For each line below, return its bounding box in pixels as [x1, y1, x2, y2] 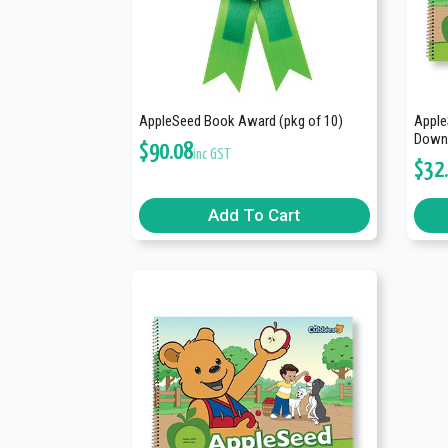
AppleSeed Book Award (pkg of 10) [139, 111, 343, 130]
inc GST [193, 146, 231, 162]
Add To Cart [208, 204, 301, 225]
